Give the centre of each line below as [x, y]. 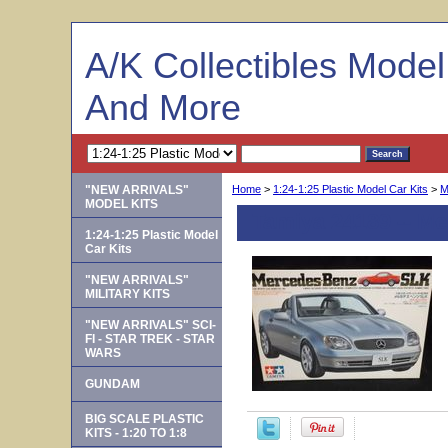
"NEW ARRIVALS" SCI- [150, 325]
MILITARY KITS [127, 294]
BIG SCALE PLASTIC [144, 419]
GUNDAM [112, 384]
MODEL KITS [121, 204]
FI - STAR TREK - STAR [150, 339]
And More [163, 107]
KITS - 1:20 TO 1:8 [136, 433]
